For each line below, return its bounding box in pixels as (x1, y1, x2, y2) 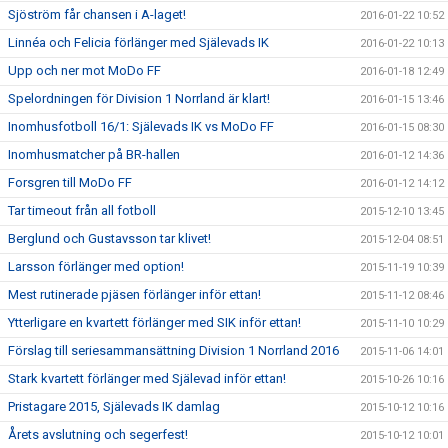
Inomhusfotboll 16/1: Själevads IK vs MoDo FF (8, 119, 274, 134)
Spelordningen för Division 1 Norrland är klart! (8, 91, 270, 106)
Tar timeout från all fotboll (8, 203, 156, 218)
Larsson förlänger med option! (8, 259, 184, 274)
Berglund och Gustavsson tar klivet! (8, 231, 211, 246)
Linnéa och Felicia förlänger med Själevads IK (8, 35, 269, 50)
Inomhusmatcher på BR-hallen (8, 147, 180, 162)
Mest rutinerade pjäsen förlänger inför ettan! (8, 287, 261, 302)
